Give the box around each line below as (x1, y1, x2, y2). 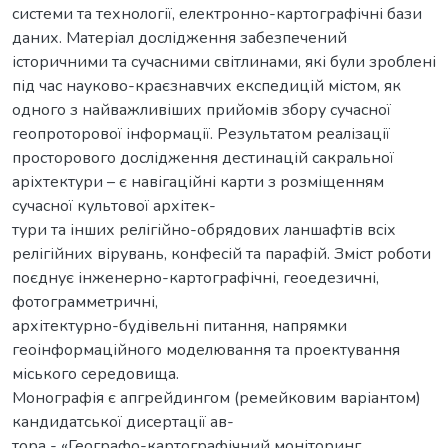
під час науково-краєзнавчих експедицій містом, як (12, 74, 401, 97)
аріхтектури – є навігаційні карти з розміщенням (12, 170, 384, 193)
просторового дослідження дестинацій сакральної (12, 146, 394, 169)
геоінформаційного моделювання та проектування (12, 338, 400, 361)
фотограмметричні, (12, 290, 158, 313)
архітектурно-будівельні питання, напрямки (12, 314, 347, 337)
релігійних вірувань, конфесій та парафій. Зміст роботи (12, 242, 431, 265)
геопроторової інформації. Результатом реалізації (12, 122, 390, 145)
